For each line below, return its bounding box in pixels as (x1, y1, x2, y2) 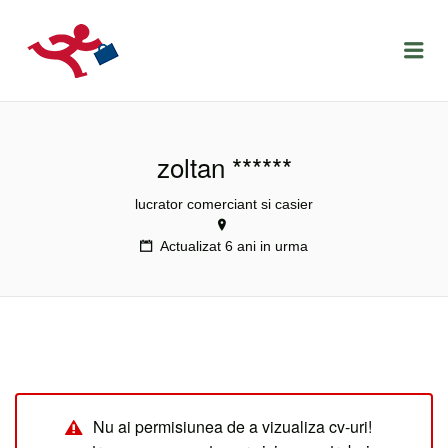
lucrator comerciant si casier (135, 196, 313, 212)
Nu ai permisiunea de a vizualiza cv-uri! (93, 415, 372, 438)
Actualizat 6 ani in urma (160, 238, 308, 254)
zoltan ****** (156, 148, 292, 185)
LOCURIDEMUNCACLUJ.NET (124, 24, 428, 49)
